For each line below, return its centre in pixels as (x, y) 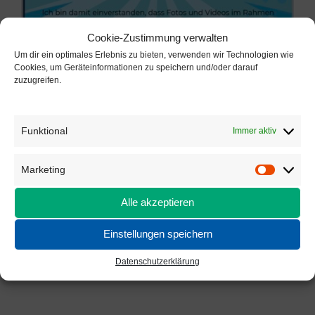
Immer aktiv (255, 130)
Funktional (44, 130)
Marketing (43, 169)
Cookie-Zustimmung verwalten (157, 37)
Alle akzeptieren (157, 202)
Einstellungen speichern (157, 234)
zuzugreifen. (38, 80)
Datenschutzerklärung (157, 261)
